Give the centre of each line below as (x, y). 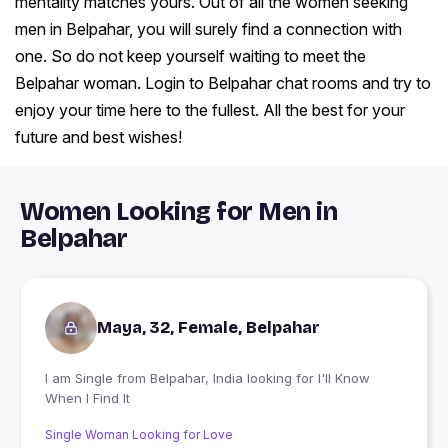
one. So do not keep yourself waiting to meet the (190, 56)
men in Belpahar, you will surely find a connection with (208, 29)
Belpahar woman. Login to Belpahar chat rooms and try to (223, 83)
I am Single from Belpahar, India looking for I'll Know (81, 378)
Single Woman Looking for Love (139, 435)
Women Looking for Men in (178, 212)
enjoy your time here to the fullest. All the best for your (210, 110)
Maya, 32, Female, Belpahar (208, 328)
